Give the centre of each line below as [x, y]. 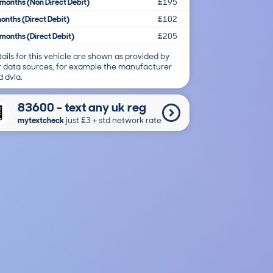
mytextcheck [41, 120]
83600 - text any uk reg [82, 107]
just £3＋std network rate [113, 120]
